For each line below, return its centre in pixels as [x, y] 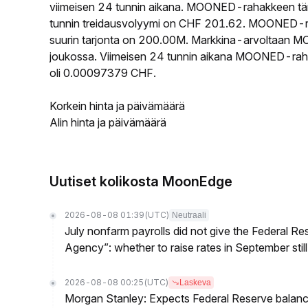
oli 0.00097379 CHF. [103, 73]
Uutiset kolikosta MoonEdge [141, 181]
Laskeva [195, 283]
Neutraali [189, 215]
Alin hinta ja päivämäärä [108, 122]
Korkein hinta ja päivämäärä [117, 106]
